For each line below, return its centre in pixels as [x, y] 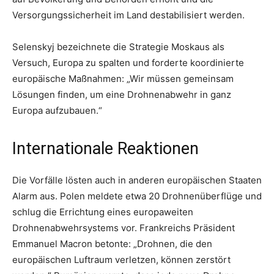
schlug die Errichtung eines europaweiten [103, 212]
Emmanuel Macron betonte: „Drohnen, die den [112, 243]
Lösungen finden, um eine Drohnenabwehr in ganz [122, 94]
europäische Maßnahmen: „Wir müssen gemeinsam [123, 78]
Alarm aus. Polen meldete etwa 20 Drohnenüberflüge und [137, 196]
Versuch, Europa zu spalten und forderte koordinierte [128, 62]
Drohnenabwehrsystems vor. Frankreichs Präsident [124, 228]
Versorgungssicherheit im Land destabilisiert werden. [128, 15]
